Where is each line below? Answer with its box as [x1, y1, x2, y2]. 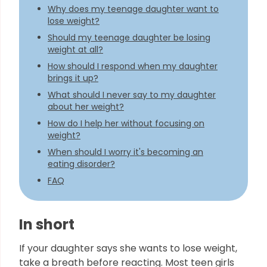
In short [19, 215, 74, 234]
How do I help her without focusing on [48, 117, 204, 129]
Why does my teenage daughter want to [48, 3, 219, 15]
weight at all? [48, 44, 103, 55]
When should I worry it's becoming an [48, 146, 203, 158]
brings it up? [48, 72, 98, 84]
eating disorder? [48, 158, 115, 170]
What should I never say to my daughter [48, 89, 216, 101]
